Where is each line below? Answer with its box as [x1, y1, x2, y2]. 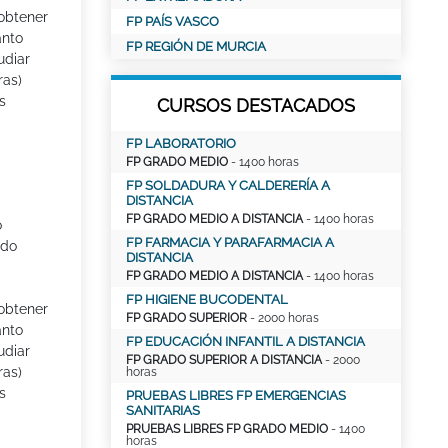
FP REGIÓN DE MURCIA [126, 39, 266, 54]
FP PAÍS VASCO [126, 14, 219, 29]
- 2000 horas [247, 311, 319, 325]
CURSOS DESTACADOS [157, 95, 355, 116]
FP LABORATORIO [126, 136, 236, 151]
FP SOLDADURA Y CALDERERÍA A [126, 178, 330, 193]
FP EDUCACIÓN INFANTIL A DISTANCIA [126, 334, 365, 349]
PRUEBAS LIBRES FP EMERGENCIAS [126, 388, 346, 403]
